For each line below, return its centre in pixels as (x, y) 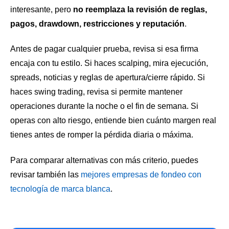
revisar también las (45, 174)
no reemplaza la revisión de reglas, (140, 9)
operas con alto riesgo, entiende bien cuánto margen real (113, 121)
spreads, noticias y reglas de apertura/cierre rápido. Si (108, 78)
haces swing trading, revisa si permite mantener (96, 92)
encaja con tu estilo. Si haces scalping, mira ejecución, (109, 63)
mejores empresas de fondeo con (141, 174)
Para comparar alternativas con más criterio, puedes (104, 160)
